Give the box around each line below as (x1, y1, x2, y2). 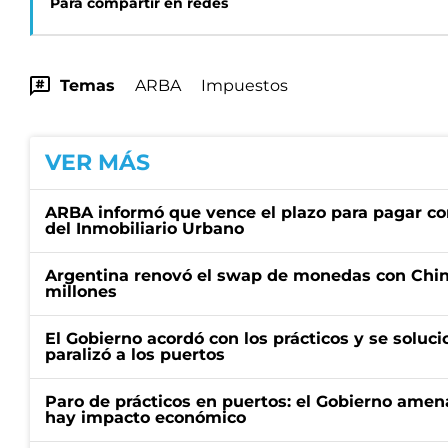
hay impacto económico (45, 408, 246, 427)
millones (45, 282, 117, 301)
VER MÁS (45, 149, 150, 176)
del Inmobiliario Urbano (45, 219, 244, 238)
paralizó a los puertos (45, 345, 225, 364)
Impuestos (201, 76, 288, 95)
